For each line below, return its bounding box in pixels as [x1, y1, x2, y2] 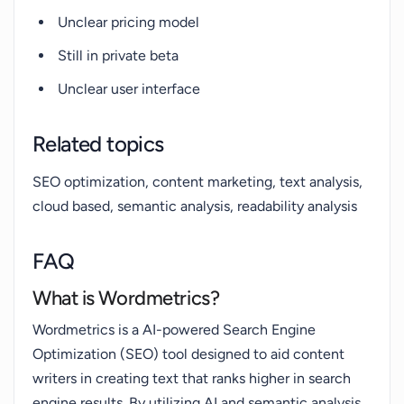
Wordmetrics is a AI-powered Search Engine [32, 321, 316, 338]
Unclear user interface [58, 80, 200, 97]
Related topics [32, 131, 164, 157]
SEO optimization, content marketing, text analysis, [32, 173, 363, 190]
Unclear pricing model [58, 14, 199, 31]
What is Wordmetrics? [32, 286, 220, 310]
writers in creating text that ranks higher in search [32, 370, 351, 387]
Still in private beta [58, 47, 179, 64]
